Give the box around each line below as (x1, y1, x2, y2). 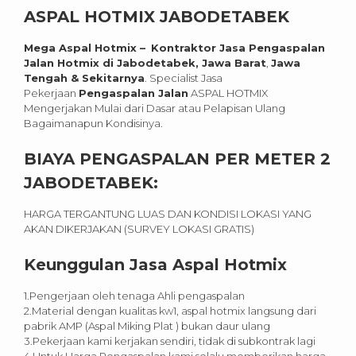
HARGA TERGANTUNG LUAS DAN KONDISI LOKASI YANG (24, 207, 311, 221)
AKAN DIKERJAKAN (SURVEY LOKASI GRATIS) (24, 222, 254, 236)
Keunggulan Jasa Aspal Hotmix (24, 255, 287, 275)
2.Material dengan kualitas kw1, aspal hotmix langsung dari (24, 304, 316, 318)
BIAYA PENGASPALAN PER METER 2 (24, 149, 331, 169)
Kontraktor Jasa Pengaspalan (151, 41, 325, 55)
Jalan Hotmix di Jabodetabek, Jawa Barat (24, 56, 266, 70)
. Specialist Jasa (145, 72, 222, 85)
